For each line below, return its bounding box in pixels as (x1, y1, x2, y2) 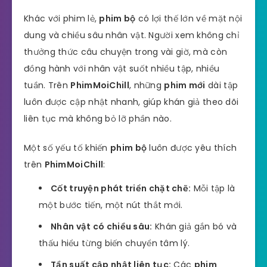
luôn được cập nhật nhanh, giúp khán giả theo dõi (24, 95, 239, 108)
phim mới (164, 79, 206, 91)
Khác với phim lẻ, (24, 12, 100, 24)
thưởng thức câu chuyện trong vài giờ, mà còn (24, 45, 228, 58)
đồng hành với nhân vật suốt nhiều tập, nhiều (24, 62, 220, 74)
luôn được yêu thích (147, 141, 237, 154)
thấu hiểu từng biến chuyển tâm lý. (39, 237, 190, 250)
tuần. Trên (24, 79, 71, 91)
